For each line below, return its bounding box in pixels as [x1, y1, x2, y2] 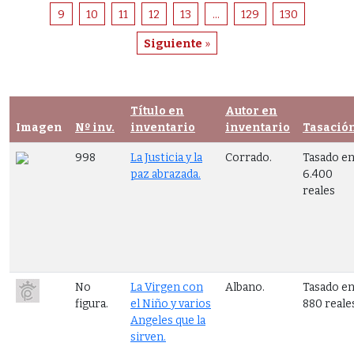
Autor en [225, 104, 277, 118]
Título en [130, 104, 184, 118]
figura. [75, 296, 108, 311]
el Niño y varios [130, 296, 211, 311]
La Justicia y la [130, 150, 202, 164]
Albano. [225, 280, 265, 294]
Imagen [16, 120, 62, 134]
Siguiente [144, 36, 202, 51]
